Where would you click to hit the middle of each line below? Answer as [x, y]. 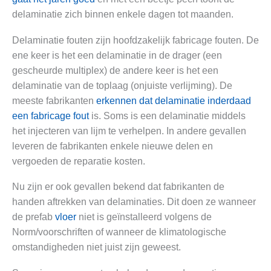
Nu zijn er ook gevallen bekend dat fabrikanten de [118, 187]
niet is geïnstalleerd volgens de [144, 217]
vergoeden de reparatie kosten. [79, 161]
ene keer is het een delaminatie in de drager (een [117, 55]
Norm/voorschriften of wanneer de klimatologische [119, 232]
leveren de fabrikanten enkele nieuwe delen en [113, 146]
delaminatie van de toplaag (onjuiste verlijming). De [122, 85]
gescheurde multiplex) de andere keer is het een [115, 70]
